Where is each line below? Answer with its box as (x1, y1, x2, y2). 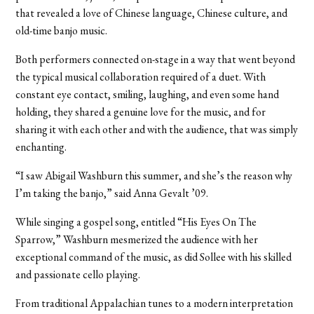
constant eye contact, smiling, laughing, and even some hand (15, 86, 280, 102)
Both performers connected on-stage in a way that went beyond (15, 51, 296, 67)
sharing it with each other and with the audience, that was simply (15, 121, 299, 137)
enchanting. (15, 139, 67, 154)
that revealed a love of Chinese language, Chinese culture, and (15, 5, 288, 20)
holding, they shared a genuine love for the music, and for (15, 104, 266, 119)
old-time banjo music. (15, 22, 108, 38)
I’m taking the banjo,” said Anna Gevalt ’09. (15, 185, 209, 200)
